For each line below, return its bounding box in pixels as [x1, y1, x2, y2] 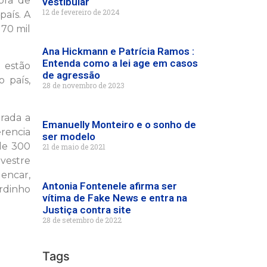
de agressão [42, 69, 100, 81]
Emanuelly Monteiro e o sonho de [42, 119, 196, 131]
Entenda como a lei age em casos [42, 57, 198, 69]
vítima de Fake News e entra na [42, 192, 187, 204]
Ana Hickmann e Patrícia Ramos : [42, 45, 194, 57]
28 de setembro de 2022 [42, 215, 122, 225]
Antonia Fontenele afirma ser [42, 180, 177, 192]
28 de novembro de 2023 [42, 80, 125, 90]
